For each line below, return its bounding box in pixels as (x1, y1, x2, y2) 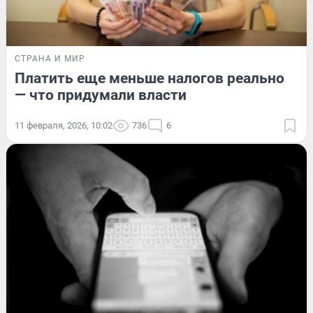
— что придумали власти (15, 86, 187, 103)
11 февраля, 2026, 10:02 (15, 119, 112, 131)
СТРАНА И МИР (15, 53, 85, 64)
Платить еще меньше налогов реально (15, 69, 284, 87)
